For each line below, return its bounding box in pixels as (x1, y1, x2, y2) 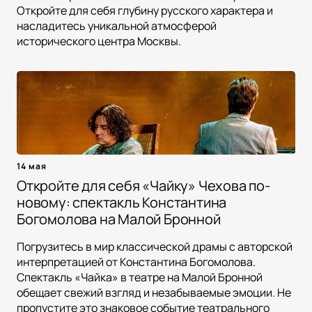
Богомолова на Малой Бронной (17, 210, 221, 229)
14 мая (17, 160, 47, 173)
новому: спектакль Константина (17, 193, 227, 212)
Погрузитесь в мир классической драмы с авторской (17, 239, 292, 255)
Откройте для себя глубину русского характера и (17, 3, 273, 19)
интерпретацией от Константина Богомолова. (17, 254, 256, 270)
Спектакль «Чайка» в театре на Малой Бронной (17, 270, 263, 286)
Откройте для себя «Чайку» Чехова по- (17, 176, 270, 196)
